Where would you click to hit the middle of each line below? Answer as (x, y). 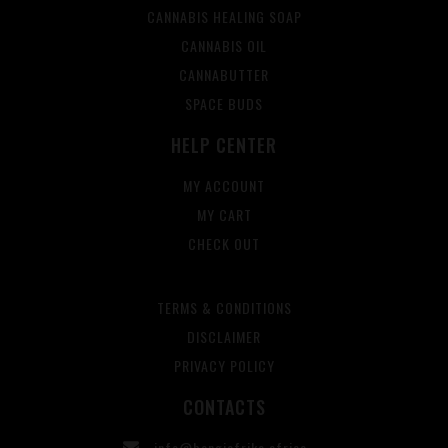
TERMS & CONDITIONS (224, 308)
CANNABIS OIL (224, 46)
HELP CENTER (224, 145)
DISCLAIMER (224, 337)
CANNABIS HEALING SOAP (224, 17)
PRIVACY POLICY (224, 366)
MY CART (224, 215)
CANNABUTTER (224, 75)
